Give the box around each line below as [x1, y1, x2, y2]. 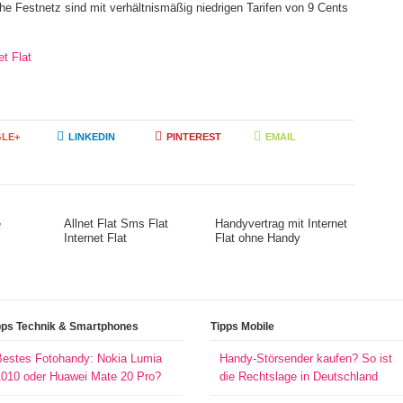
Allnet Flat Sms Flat [63, 217, 168, 230]
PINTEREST [166, 131, 222, 142]
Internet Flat [63, 231, 127, 245]
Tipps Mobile [210, 320, 274, 333]
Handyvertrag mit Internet [214, 217, 347, 230]
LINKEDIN [67, 131, 115, 142]
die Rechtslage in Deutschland [219, 370, 378, 383]
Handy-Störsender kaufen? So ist [219, 352, 392, 365]
